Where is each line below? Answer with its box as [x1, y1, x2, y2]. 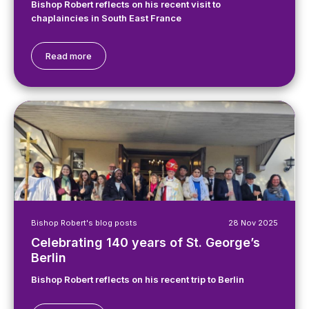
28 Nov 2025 [228, 218, 278, 228]
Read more [46, 50, 92, 61]
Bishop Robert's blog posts [31, 218, 137, 228]
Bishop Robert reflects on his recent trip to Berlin [31, 274, 244, 285]
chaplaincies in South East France [31, 12, 181, 23]
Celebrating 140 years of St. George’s [31, 235, 260, 250]
